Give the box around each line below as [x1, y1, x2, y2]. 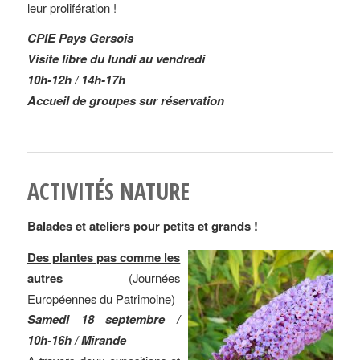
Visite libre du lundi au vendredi [27, 50, 205, 68]
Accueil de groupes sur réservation [27, 92, 224, 110]
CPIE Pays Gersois [27, 29, 133, 47]
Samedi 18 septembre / [27, 310, 181, 329]
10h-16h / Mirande [27, 331, 126, 350]
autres [27, 269, 63, 288]
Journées [133, 269, 181, 287]
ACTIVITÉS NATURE [27, 175, 190, 207]
